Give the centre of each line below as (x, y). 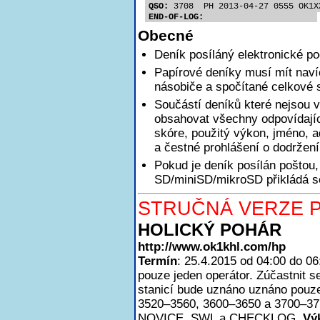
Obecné (166, 35)
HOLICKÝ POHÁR (210, 230)
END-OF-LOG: (176, 17)
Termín (157, 261)
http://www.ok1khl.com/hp (212, 247)
